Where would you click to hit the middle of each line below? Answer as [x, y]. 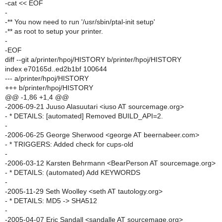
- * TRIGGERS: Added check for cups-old [69, 144]
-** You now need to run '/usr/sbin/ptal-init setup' [80, 22]
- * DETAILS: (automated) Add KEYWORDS [73, 172]
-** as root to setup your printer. [54, 31]
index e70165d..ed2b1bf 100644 [56, 69]
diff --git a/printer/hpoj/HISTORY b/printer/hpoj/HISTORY [93, 59]
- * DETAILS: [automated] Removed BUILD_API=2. [84, 116]
